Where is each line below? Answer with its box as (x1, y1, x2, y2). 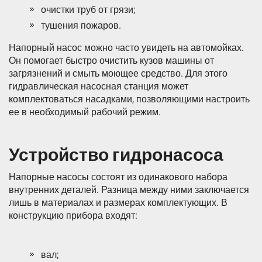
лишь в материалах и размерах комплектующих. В (9, 197, 227, 209)
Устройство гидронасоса (9, 144, 223, 166)
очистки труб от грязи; (41, 4, 135, 16)
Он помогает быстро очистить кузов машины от (9, 55, 214, 67)
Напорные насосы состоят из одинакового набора (9, 171, 227, 183)
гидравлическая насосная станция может (9, 81, 188, 92)
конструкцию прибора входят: (9, 210, 137, 222)
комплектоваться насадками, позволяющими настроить (9, 94, 250, 105)
